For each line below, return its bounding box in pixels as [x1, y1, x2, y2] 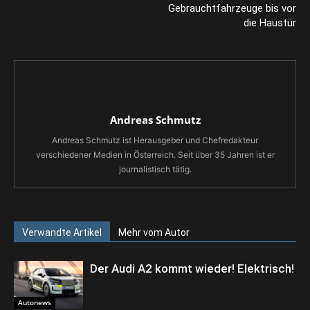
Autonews [18, 297, 51, 307]
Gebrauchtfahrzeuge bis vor [168, 2, 296, 15]
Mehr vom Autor [118, 227, 190, 238]
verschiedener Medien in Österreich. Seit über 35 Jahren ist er [35, 149, 275, 160]
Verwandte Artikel [22, 227, 102, 238]
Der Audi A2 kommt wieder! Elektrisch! [90, 262, 294, 275]
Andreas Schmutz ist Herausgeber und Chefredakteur [52, 135, 258, 145]
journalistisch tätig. [118, 164, 192, 174]
